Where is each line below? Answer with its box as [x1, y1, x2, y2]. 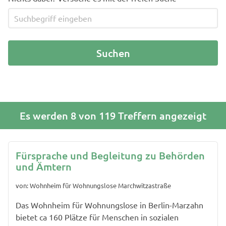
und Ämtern [16, 159, 72, 173]
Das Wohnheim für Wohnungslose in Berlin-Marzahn [16, 200, 203, 210]
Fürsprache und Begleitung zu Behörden [16, 148, 205, 162]
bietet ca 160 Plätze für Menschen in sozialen [16, 212, 179, 222]
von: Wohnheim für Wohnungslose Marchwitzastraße [16, 181, 171, 190]
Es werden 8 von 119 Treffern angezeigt [20, 108, 206, 122]
